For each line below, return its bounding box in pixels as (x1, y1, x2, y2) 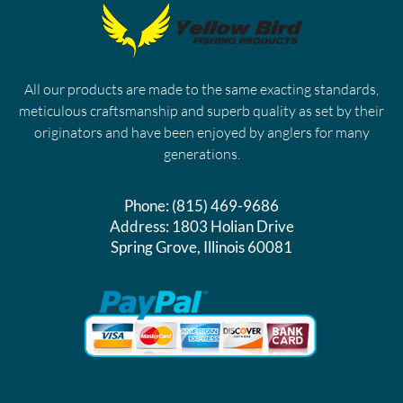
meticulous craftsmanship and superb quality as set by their (19, 101, 384, 120)
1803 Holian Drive (171, 216, 294, 236)
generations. (163, 144, 240, 163)
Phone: (124, 195, 172, 215)
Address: (109, 216, 172, 236)
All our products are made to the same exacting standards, (24, 79, 379, 98)
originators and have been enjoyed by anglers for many (33, 122, 370, 141)
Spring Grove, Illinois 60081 (111, 237, 292, 256)
